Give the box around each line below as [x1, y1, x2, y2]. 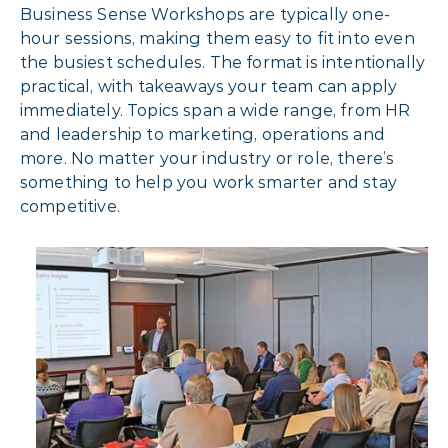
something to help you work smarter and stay [20, 172, 397, 192]
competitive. [20, 196, 120, 216]
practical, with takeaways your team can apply [20, 76, 398, 96]
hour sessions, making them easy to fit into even [20, 28, 415, 48]
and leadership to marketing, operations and [20, 124, 385, 144]
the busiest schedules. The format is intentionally [20, 52, 426, 72]
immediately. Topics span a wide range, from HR [20, 100, 411, 120]
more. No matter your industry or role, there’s [20, 148, 395, 168]
